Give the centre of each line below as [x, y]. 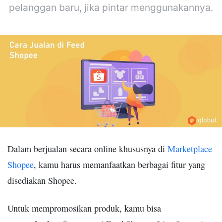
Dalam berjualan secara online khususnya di [87, 148]
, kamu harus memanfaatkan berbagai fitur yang [119, 164]
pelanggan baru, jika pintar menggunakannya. [111, 7]
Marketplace [190, 148]
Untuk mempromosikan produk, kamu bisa [84, 208]
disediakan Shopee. [42, 180]
